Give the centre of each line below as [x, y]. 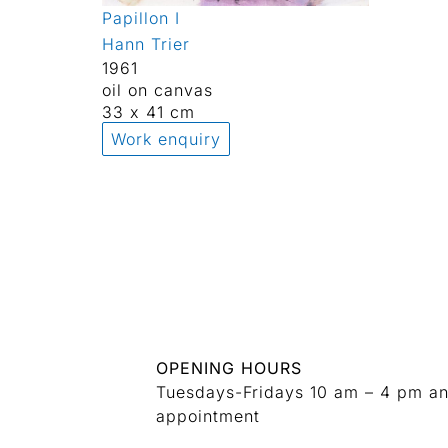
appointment [207, 415]
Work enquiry [166, 138]
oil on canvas [157, 89]
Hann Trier [146, 43]
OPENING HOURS [228, 367]
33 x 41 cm [148, 111]
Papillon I [141, 17]
